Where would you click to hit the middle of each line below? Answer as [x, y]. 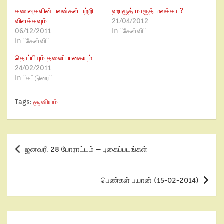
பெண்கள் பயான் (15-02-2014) [150, 180]
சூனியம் [46, 102]
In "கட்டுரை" [33, 78]
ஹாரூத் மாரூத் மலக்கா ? [148, 11]
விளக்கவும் [31, 21]
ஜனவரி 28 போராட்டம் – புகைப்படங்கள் [86, 149]
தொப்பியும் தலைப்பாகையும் [54, 58]
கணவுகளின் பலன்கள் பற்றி [54, 11]
